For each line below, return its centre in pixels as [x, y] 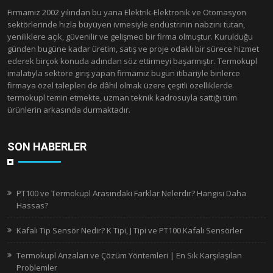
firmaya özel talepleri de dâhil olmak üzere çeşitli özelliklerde [120, 85]
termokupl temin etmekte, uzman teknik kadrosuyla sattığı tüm [122, 97]
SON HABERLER [47, 146]
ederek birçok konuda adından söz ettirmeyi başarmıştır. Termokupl [132, 61]
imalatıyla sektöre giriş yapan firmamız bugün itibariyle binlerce [124, 73]
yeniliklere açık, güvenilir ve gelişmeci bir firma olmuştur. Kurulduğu [130, 36]
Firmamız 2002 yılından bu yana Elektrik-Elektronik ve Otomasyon [127, 12]
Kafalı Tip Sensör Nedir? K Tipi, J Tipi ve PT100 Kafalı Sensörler [129, 230]
